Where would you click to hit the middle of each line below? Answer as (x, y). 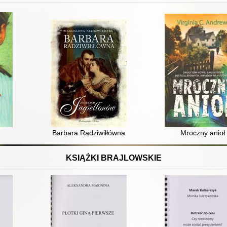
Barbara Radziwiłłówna (89, 133)
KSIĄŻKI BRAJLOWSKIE (113, 158)
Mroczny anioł (203, 133)
